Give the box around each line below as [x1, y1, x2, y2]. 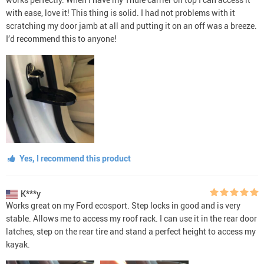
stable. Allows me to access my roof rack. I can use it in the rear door [6, 212, 257, 224]
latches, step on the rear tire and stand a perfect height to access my [6, 225, 256, 237]
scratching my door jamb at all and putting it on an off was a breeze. [6, 19, 257, 31]
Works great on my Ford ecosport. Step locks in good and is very [6, 199, 240, 211]
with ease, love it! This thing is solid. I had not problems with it [6, 6, 235, 18]
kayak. [6, 238, 30, 250]
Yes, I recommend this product [17, 152, 131, 164]
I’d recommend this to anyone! [6, 32, 117, 44]
